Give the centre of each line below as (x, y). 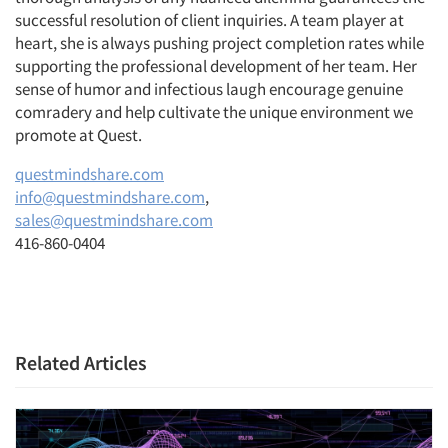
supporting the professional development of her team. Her (216, 66)
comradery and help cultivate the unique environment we (214, 112)
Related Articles (81, 363)
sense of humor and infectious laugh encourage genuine (209, 89)
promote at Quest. (78, 135)
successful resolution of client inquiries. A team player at (209, 20)
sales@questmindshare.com (114, 220)
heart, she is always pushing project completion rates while (219, 43)
